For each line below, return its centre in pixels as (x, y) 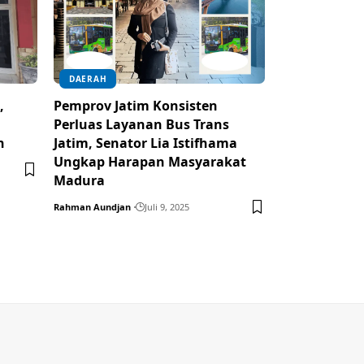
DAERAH (88, 78)
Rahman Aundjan (92, 206)
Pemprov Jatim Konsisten (136, 105)
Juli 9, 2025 (167, 206)
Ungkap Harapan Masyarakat (150, 161)
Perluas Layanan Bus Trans (141, 124)
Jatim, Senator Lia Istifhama (145, 143)
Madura (79, 180)
